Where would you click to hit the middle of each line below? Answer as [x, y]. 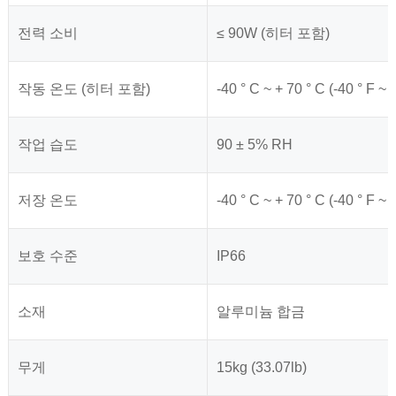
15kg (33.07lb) [261, 368]
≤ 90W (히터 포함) [273, 34]
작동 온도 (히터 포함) [84, 89]
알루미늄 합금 [260, 312]
